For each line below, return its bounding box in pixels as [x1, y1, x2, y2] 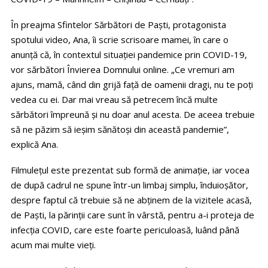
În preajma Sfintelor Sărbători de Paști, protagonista [11, 19, 226, 31]
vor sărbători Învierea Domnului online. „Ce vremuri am [11, 63, 234, 76]
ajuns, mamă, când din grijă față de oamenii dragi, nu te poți [11, 78, 253, 91]
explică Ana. [11, 138, 58, 151]
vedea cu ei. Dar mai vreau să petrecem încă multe [11, 93, 218, 106]
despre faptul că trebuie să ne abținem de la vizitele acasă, [11, 194, 252, 206]
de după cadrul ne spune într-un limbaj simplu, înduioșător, [11, 179, 248, 191]
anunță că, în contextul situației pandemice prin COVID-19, [11, 48, 247, 61]
